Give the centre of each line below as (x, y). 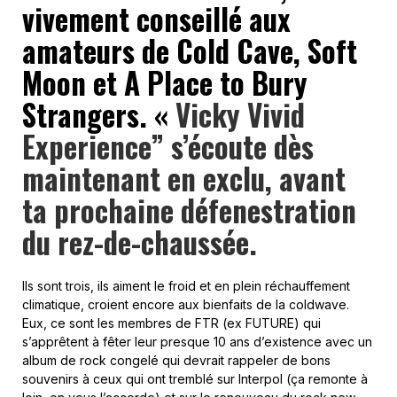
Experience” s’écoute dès (168, 146)
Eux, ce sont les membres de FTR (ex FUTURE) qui (171, 323)
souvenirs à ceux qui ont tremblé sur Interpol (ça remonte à (195, 378)
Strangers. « (99, 114)
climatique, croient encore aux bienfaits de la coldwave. (186, 304)
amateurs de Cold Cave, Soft (190, 51)
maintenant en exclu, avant (184, 178)
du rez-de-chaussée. (140, 242)
